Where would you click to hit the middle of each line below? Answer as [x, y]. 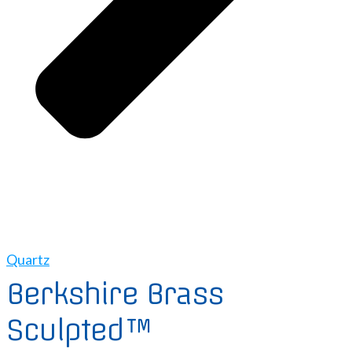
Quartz [28, 260]
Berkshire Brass [115, 294]
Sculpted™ [84, 330]
